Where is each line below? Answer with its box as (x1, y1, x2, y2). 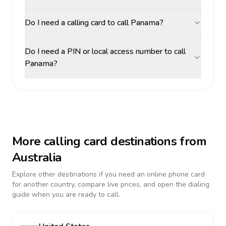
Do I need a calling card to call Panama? (25, 17, 163, 28)
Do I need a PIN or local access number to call (25, 46, 186, 57)
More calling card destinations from (12, 133, 206, 149)
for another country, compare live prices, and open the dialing (12, 180, 209, 189)
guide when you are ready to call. (12, 190, 120, 199)
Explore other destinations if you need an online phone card (12, 169, 205, 179)
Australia (12, 149, 62, 165)
